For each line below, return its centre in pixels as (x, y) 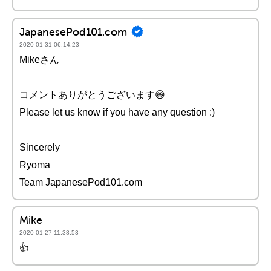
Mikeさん (39, 60)
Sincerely (40, 147)
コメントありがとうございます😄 (92, 95)
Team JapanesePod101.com (81, 182)
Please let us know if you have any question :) (117, 112)
